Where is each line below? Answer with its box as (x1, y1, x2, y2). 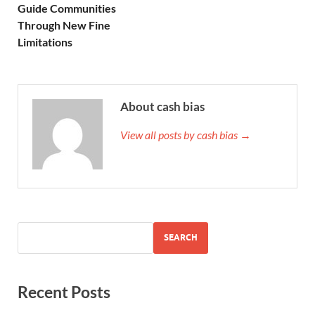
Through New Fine (18, 18, 110, 32)
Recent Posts (18, 281, 110, 302)
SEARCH (164, 232, 198, 243)
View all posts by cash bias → (120, 127, 251, 141)
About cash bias (120, 98, 205, 114)
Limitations (18, 34, 72, 49)
